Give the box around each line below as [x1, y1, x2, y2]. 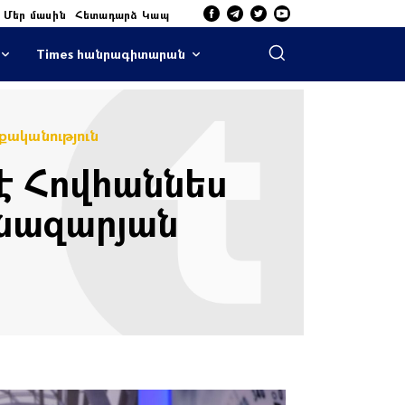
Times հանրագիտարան [35, 45, 185, 62]
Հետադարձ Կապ [75, 6, 169, 22]
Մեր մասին [3, 6, 67, 22]
